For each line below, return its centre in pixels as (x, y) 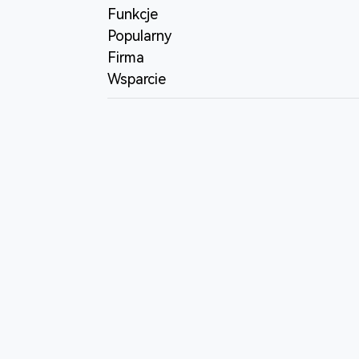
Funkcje (133, 14)
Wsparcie (137, 79)
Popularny (140, 36)
